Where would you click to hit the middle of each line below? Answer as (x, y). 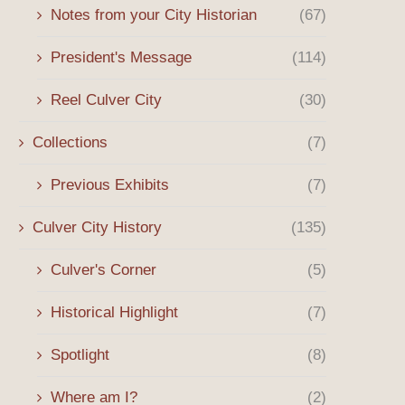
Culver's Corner (104, 270)
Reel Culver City (106, 100)
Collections (70, 142)
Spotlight (80, 355)
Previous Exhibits (110, 185)
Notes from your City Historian (154, 15)
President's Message (121, 57)
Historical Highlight (114, 312)
